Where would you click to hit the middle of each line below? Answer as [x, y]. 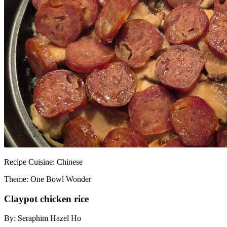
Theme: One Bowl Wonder [48, 179]
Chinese [70, 162]
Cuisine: [43, 162]
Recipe [16, 162]
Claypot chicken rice [46, 199]
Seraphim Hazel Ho [49, 218]
